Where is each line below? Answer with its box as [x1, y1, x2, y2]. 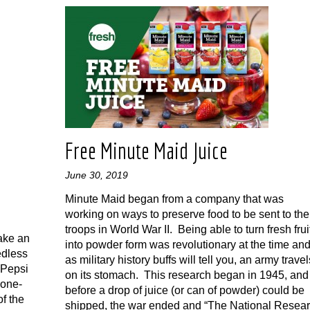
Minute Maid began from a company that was [65, 193, 284, 205]
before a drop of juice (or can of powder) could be [65, 284, 304, 296]
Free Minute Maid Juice [65, 138, 228, 163]
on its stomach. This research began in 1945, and [65, 269, 309, 281]
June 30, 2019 [65, 170, 128, 181]
